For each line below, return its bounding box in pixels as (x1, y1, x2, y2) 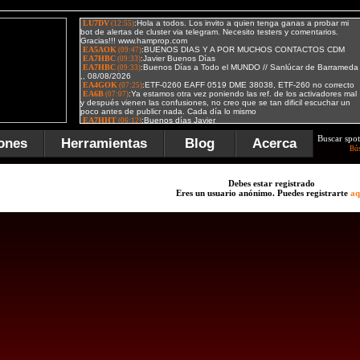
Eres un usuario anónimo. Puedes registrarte (176, 188, 350, 198)
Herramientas (61, 136, 147, 151)
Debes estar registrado (228, 178, 315, 188)
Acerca (252, 136, 297, 151)
